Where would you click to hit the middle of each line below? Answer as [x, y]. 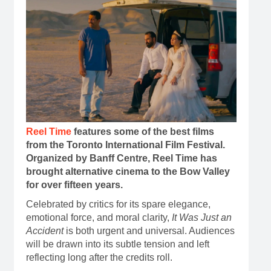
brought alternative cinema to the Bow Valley [128, 172]
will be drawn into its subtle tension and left [117, 244]
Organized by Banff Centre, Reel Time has [121, 158]
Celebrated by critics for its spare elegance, [118, 204]
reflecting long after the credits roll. [99, 258]
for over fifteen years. [74, 185]
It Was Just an [201, 218]
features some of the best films [142, 132]
